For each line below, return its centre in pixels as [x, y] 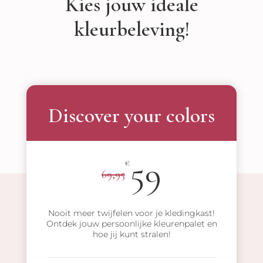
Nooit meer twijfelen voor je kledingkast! [131, 213]
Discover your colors [131, 116]
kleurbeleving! [131, 30]
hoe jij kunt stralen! [131, 235]
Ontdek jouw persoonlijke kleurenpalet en [131, 224]
